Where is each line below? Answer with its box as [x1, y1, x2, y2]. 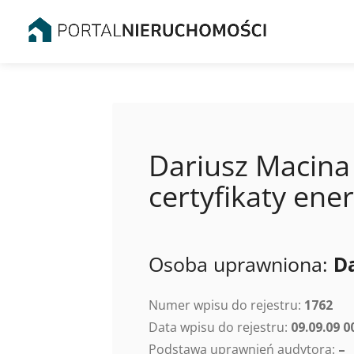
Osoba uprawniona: [149, 250, 333, 277]
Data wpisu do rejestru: [149, 318, 291, 336]
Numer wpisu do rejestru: [149, 296, 304, 314]
